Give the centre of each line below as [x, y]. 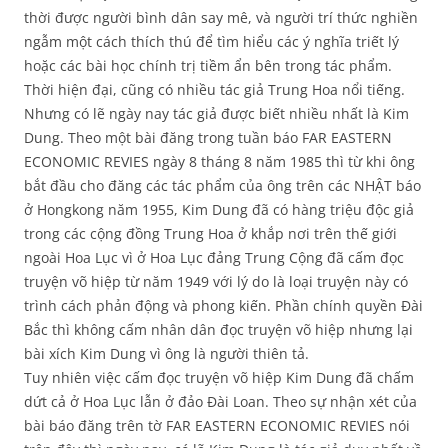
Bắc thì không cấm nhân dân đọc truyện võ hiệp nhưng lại [218, 330]
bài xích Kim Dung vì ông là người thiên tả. [166, 354]
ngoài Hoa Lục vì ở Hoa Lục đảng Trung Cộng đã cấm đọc [214, 258]
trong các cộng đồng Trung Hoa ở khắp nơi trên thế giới [210, 234]
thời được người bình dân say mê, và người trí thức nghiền [221, 18]
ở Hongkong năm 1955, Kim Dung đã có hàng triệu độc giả [219, 210]
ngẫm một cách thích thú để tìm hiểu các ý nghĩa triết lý [211, 42]
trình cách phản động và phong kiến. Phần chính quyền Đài [223, 306]
